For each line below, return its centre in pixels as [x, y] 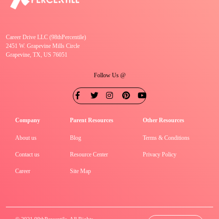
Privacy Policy [160, 154]
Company [27, 120]
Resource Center [89, 154]
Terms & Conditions [166, 138]
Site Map [80, 171]
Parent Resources [91, 120]
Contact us [27, 154]
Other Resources [164, 120]
